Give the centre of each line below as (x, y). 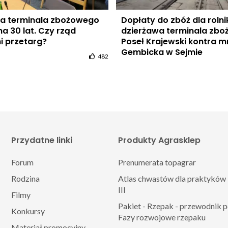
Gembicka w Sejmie (162, 52)
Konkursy (28, 211)
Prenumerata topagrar (157, 162)
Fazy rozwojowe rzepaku (162, 217)
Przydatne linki (41, 140)
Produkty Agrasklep (159, 140)
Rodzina (25, 179)
